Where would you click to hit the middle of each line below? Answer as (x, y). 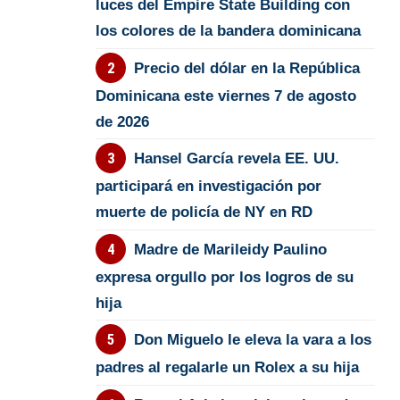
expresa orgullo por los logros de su (225, 277)
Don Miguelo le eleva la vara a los (252, 340)
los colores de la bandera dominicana (229, 31)
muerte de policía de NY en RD (204, 212)
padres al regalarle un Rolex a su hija (228, 368)
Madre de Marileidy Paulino (230, 249)
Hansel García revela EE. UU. (236, 159)
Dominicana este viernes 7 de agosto (226, 96)
